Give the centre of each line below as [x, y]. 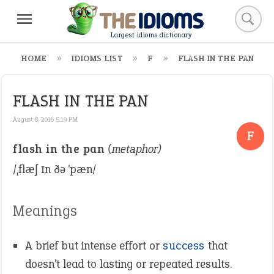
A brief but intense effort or [94, 246]
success [184, 246]
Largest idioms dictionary [151, 35]
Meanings [45, 211]
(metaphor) [134, 149]
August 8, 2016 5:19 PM [45, 119]
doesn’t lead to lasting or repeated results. [128, 264]
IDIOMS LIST [97, 58]
